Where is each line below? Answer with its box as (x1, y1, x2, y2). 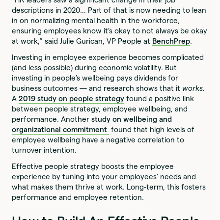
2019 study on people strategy (19, 94, 125, 103)
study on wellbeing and (91, 115, 172, 124)
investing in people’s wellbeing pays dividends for (12, 74, 179, 82)
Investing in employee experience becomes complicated (12, 53, 204, 62)
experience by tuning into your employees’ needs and (12, 172, 196, 181)
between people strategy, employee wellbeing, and (12, 105, 188, 113)
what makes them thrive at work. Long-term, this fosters (12, 183, 206, 192)
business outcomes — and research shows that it (12, 84, 183, 93)
